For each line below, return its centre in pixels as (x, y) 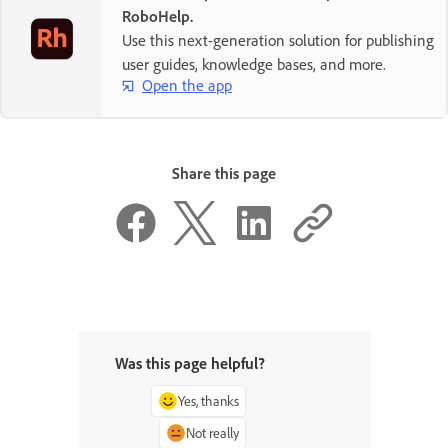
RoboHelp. (157, 15)
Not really (212, 433)
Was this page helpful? (190, 363)
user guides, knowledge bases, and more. (254, 63)
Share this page (224, 172)
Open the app (187, 85)
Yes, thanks (208, 401)
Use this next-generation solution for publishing (278, 39)
